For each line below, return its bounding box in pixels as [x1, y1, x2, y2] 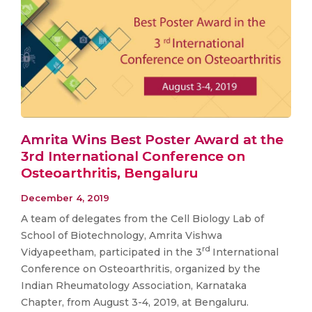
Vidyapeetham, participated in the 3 [21, 245, 202, 258]
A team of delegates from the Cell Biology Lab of [21, 212, 264, 225]
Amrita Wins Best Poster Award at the [21, 132, 283, 148]
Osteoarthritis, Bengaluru [21, 165, 198, 182]
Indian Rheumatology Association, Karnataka [21, 279, 247, 292]
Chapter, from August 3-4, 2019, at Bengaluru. [21, 295, 249, 309]
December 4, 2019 [21, 192, 109, 203]
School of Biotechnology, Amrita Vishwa [21, 228, 222, 242]
